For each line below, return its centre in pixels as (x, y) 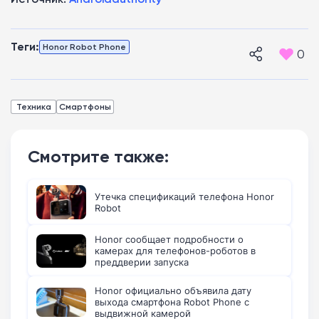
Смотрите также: (98, 157)
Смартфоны (85, 107)
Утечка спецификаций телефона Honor (184, 197)
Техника (33, 107)
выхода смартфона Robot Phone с (172, 302)
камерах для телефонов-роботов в (175, 251)
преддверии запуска (142, 262)
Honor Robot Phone (84, 47)
